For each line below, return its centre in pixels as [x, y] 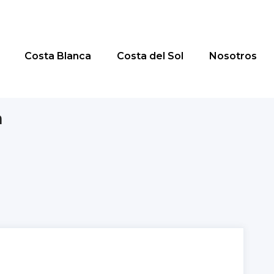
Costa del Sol [150, 56]
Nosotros [233, 56]
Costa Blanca [58, 56]
